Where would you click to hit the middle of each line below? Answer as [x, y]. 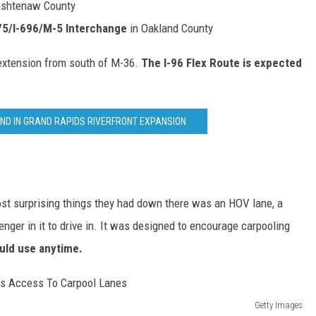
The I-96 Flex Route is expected [221, 62]
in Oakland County [171, 28]
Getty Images [279, 305]
